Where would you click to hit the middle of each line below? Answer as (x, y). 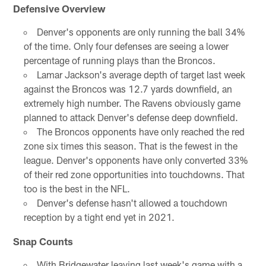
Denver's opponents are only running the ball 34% (140, 31)
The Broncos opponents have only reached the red (140, 131)
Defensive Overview (60, 8)
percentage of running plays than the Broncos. (119, 60)
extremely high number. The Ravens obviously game (132, 103)
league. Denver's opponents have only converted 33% (135, 160)
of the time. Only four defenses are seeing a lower (126, 46)
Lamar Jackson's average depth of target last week (141, 74)
